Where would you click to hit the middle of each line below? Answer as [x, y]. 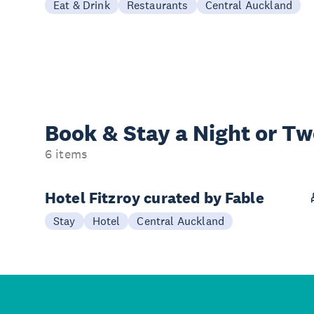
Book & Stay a [119, 133]
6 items [66, 154]
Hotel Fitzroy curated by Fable [155, 198]
